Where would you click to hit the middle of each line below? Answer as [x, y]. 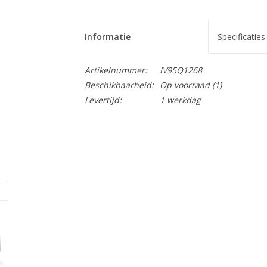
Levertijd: [103, 100]
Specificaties [241, 37]
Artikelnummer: [116, 70]
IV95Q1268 [181, 70]
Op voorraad [184, 85]
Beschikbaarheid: [119, 85]
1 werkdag [180, 100]
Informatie [107, 37]
